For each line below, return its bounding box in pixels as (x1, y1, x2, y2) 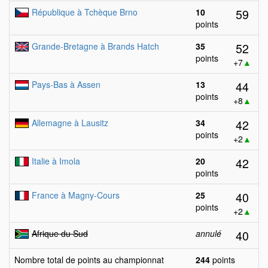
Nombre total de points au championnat (14, 254, 164, 266)
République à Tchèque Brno (32, 6, 138, 18)
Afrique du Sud (32, 227, 88, 239)
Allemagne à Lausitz (32, 117, 108, 129)
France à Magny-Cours (32, 189, 120, 201)
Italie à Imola (32, 155, 80, 167)
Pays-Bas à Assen (32, 78, 100, 90)
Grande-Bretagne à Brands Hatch (32, 40, 159, 52)
